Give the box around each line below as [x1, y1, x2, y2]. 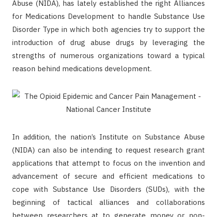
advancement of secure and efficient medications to [12, 171, 205, 181]
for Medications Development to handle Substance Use [12, 11, 205, 21]
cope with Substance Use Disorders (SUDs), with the [12, 184, 205, 194]
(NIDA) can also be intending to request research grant [12, 145, 205, 155]
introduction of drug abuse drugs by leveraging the [12, 37, 205, 47]
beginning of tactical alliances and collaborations [12, 197, 205, 207]
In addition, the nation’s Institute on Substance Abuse [12, 132, 205, 141]
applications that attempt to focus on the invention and [12, 158, 205, 168]
